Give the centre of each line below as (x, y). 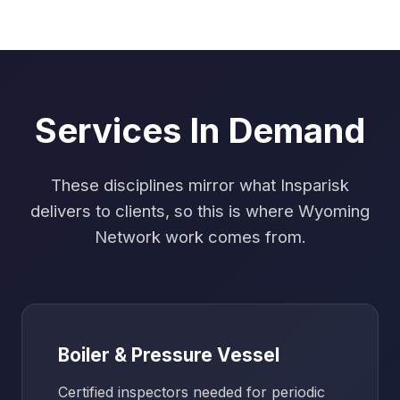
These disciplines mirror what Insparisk (200, 185)
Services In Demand (200, 130)
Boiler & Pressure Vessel (169, 355)
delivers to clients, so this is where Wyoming (200, 211)
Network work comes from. (200, 237)
